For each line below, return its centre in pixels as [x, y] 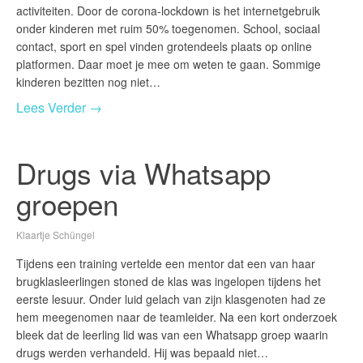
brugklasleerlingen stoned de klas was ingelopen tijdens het [169, 282]
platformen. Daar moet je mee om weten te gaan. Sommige [169, 64]
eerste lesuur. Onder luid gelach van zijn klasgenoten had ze [171, 299]
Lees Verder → [59, 108]
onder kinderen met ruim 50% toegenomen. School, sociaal [168, 29]
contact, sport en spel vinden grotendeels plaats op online [164, 47]
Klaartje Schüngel [56, 235]
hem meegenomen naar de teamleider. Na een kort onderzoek [177, 317]
